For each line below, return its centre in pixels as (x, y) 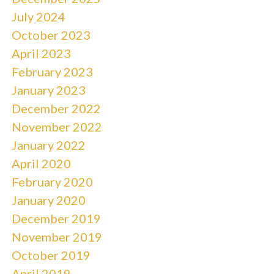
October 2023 (51, 35)
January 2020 (48, 200)
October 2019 (51, 255)
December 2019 (56, 218)
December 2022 (56, 108)
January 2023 (48, 90)
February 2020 (52, 181)
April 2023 (41, 53)
